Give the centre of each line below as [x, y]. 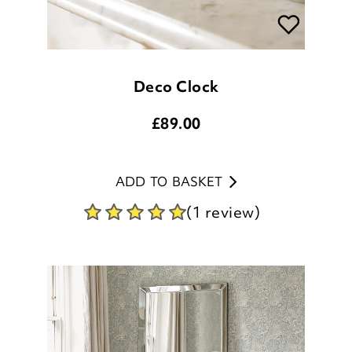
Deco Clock [176, 33]
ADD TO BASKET [169, 128]
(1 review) [223, 158]
